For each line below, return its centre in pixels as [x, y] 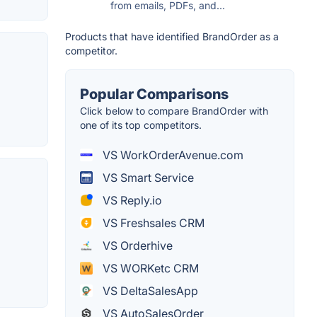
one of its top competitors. [141, 125]
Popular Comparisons [154, 94]
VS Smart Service [147, 177]
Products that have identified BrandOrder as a [172, 36]
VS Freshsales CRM [152, 223]
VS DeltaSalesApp [149, 290]
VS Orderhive [136, 245]
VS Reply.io [131, 200]
